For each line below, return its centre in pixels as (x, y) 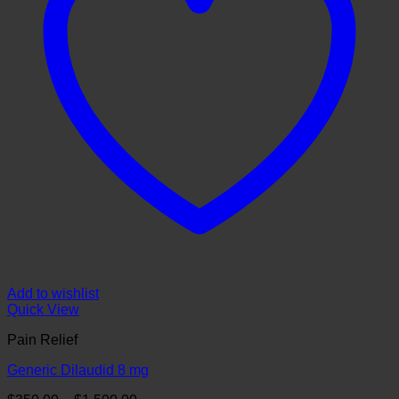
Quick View (43, 310)
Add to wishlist (53, 294)
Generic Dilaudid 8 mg (78, 370)
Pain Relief (42, 340)
